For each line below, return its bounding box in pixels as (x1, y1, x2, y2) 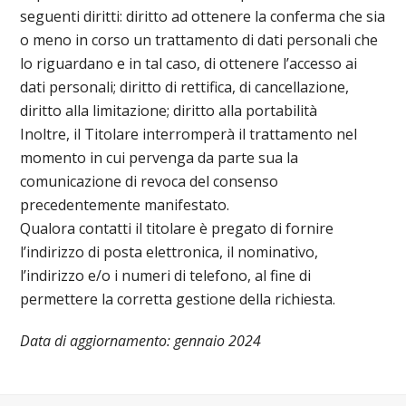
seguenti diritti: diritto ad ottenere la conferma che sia (20, 6, 386, 26)
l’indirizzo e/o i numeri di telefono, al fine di (20, 266, 312, 285)
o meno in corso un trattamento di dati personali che (20, 30, 379, 50)
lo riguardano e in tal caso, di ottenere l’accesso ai (20, 53, 358, 73)
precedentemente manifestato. (20, 195, 230, 215)
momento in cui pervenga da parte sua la (20, 148, 299, 168)
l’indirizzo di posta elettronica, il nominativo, (20, 242, 319, 262)
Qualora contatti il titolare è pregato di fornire (20, 218, 334, 238)
